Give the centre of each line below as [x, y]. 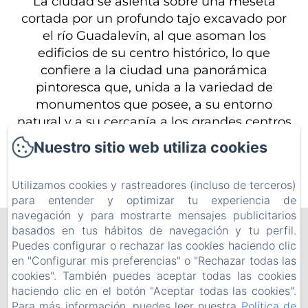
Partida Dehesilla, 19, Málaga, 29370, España [154, 277]
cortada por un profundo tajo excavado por [154, 18]
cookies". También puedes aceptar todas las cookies [154, 276]
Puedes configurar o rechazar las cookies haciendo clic [154, 245]
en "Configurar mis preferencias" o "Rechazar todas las [154, 261]
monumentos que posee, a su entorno [154, 104]
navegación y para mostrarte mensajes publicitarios [154, 215]
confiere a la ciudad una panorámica [154, 70]
